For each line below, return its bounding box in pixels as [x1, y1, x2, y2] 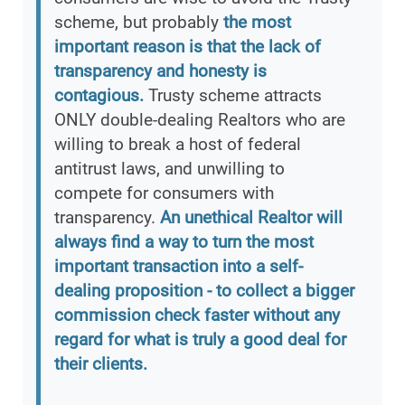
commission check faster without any [54, 305, 340, 326]
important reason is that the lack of [54, 36, 321, 58]
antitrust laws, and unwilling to [54, 158, 285, 180]
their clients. [54, 353, 147, 375]
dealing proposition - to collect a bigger [54, 280, 354, 302]
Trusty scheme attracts [144, 85, 322, 107]
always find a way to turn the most [54, 231, 314, 253]
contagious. [54, 85, 144, 107]
